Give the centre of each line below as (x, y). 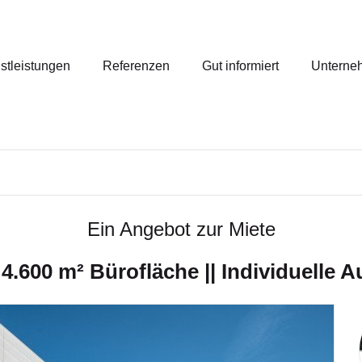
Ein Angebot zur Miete (181, 229)
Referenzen (136, 65)
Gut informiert (240, 65)
